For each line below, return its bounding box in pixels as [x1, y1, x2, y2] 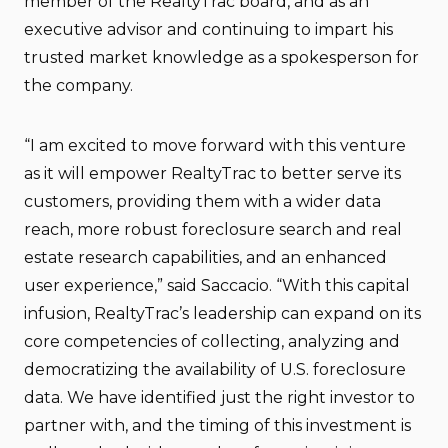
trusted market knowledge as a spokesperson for [24, 48, 419, 67]
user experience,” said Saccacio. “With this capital [24, 276, 410, 295]
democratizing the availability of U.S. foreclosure [24, 360, 406, 379]
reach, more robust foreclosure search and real [24, 220, 402, 239]
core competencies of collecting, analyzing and [24, 332, 400, 351]
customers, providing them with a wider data [24, 192, 381, 211]
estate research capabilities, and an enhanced [24, 248, 387, 267]
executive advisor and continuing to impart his [24, 20, 393, 39]
